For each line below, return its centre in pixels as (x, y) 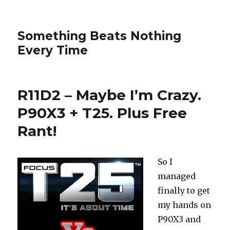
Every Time (53, 50)
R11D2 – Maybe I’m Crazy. (110, 95)
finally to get (184, 190)
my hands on (185, 205)
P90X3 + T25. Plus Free (102, 113)
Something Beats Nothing (100, 36)
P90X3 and (179, 219)
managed (177, 176)
